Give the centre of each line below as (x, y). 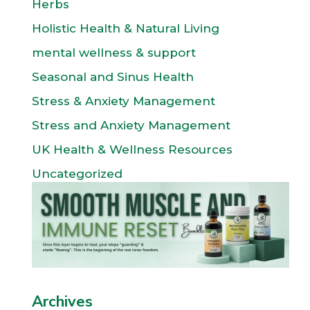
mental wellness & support (114, 53)
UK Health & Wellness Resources (132, 150)
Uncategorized (77, 174)
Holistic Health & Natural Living (126, 29)
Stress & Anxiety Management (124, 101)
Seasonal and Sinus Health (113, 77)
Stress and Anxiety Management (131, 126)
